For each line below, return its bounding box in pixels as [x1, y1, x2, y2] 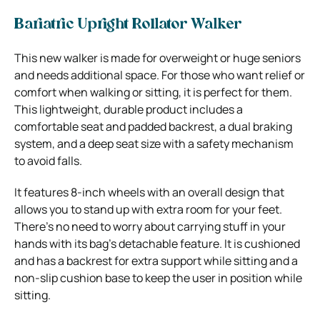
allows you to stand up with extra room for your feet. [14, 201, 282, 217]
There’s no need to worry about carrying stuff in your [14, 218, 286, 234]
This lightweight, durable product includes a [14, 101, 243, 117]
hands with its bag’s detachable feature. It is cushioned [14, 235, 300, 251]
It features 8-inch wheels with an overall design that [14, 184, 284, 200]
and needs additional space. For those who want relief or [14, 66, 305, 83]
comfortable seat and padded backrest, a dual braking [14, 118, 292, 134]
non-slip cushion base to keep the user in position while [14, 269, 302, 286]
